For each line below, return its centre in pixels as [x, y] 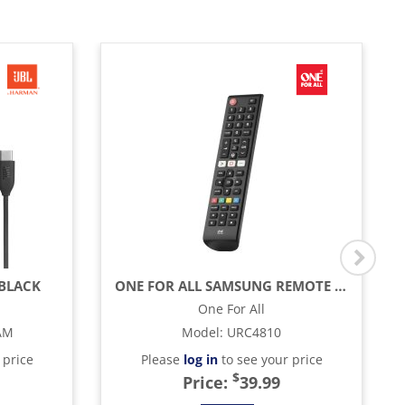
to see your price [270, 359]
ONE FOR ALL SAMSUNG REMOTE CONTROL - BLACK [340, 286]
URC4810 [254, 332]
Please [162, 359]
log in [200, 359]
